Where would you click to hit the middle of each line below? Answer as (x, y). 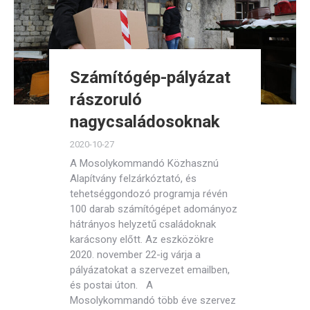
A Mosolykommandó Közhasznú (144, 163)
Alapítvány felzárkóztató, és (133, 179)
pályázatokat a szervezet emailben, (150, 270)
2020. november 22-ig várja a (135, 255)
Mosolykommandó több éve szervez (153, 300)
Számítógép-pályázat (150, 77)
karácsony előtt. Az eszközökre (142, 239)
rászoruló (106, 100)
